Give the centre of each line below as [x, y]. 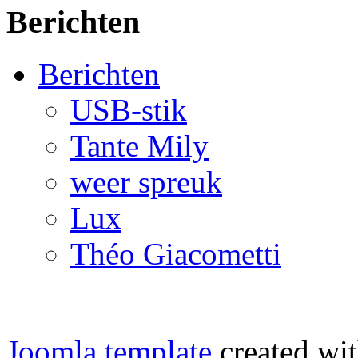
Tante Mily [139, 146]
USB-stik [129, 110]
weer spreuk [146, 182]
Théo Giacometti [176, 254]
